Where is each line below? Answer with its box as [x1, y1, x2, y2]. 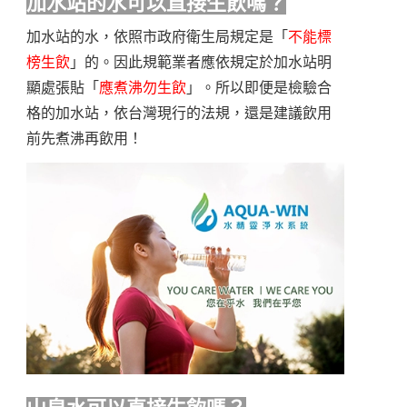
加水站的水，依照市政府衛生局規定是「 [25, 29, 288, 45]
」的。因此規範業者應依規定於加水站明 [69, 55, 332, 71]
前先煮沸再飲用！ [25, 131, 143, 147]
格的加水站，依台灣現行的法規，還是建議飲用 [25, 105, 332, 122]
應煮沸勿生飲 [98, 80, 186, 96]
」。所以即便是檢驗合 [185, 80, 332, 96]
